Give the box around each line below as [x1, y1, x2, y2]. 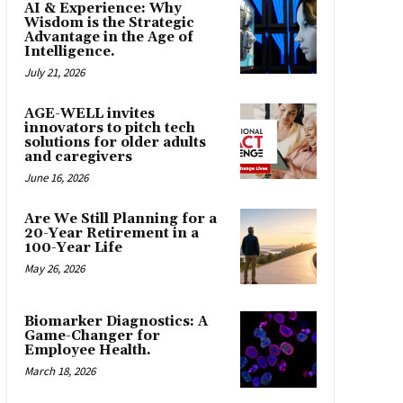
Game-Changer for [23, 327, 160, 345]
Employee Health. [23, 342, 151, 360]
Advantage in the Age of [23, 28, 193, 46]
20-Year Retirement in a [23, 224, 199, 242]
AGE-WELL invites [23, 104, 155, 122]
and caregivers [23, 148, 132, 166]
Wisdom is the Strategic [23, 13, 194, 31]
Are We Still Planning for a [23, 210, 217, 228]
